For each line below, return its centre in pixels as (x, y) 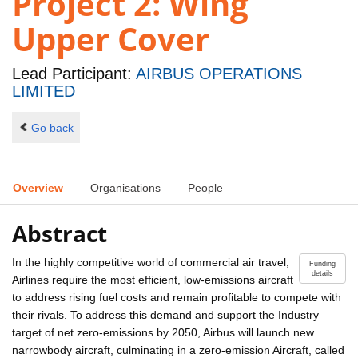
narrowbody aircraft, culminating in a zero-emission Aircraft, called (178, 350)
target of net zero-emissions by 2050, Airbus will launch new (163, 332)
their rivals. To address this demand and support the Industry (165, 314)
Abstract (60, 233)
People (205, 188)
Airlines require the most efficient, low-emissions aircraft (153, 279)
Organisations (125, 188)
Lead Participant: (74, 74)
